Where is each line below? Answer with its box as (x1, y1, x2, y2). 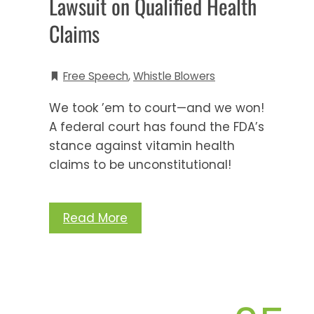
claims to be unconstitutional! (49, 156, 231, 173)
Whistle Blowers (133, 68, 215, 83)
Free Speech (63, 68, 128, 83)
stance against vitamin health (49, 137, 235, 154)
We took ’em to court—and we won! (49, 99, 264, 116)
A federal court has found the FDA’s (49, 118, 264, 135)
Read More (63, 209, 128, 226)
